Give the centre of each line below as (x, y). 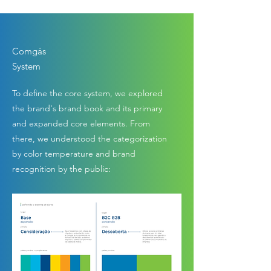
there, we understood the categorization (90, 138)
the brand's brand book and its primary (87, 108)
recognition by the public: (61, 168)
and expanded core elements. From (81, 123)
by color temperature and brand (74, 153)
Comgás (29, 51)
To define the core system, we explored (87, 93)
